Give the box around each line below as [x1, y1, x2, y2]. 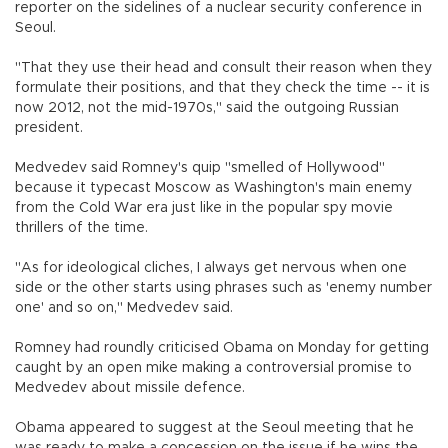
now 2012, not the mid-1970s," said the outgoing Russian [15, 100, 399, 115]
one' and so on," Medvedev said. [15, 300, 233, 315]
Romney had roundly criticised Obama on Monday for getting [15, 340, 429, 355]
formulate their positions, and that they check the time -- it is [15, 80, 430, 95]
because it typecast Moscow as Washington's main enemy [15, 180, 412, 195]
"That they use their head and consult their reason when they [15, 60, 432, 75]
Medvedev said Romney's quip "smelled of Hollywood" [15, 160, 385, 175]
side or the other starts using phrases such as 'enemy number [15, 280, 432, 295]
